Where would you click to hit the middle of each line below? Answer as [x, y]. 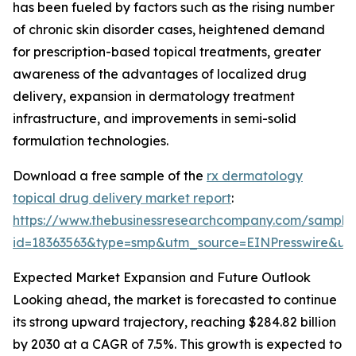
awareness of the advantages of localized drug [160, 74]
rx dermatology [255, 176]
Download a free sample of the [110, 176]
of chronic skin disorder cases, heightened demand [169, 30]
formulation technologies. [91, 141]
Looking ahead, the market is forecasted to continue [175, 300]
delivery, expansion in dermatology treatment [154, 97]
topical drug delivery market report [122, 198]
